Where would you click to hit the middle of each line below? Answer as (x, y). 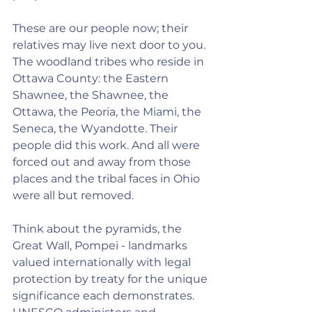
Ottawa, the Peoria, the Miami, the (108, 112)
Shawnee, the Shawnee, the (92, 95)
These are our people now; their (102, 28)
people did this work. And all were (108, 145)
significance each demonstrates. (105, 296)
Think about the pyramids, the (99, 229)
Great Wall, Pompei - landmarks (101, 245)
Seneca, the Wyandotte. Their (96, 128)
